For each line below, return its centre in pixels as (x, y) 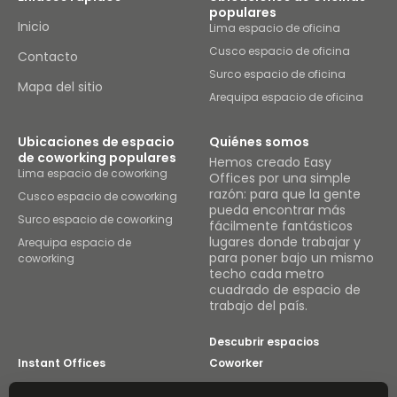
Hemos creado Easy (270, 162)
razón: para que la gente (285, 194)
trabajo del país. (258, 306)
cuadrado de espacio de (285, 290)
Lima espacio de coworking (93, 173)
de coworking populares (97, 158)
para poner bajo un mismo (292, 258)
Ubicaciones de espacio (96, 142)
